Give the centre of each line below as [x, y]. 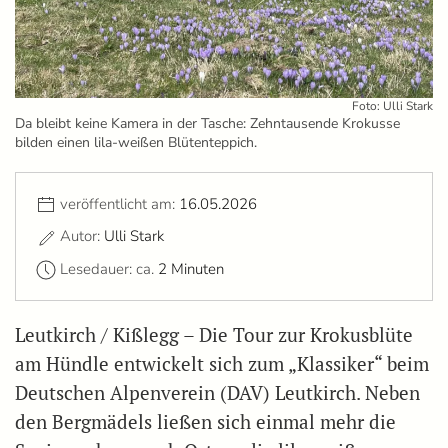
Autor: [82, 236]
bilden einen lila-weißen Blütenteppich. [136, 143]
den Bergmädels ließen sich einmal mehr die [205, 422]
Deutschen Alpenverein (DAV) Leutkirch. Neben [217, 393]
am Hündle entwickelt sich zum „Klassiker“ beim [222, 364]
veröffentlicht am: [119, 204]
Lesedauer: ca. [109, 268]
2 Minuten [191, 268]
